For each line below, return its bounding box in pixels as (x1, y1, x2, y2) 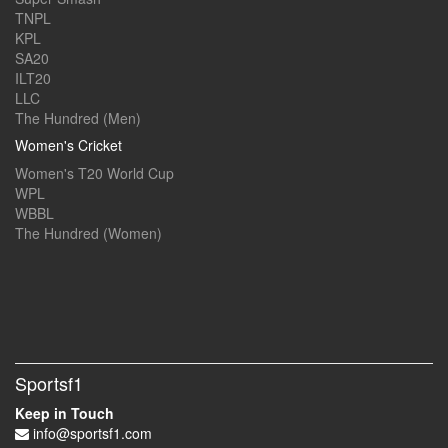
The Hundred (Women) (15, 223, 162, 244)
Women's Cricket (15, 135, 122, 156)
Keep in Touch (15, 403, 114, 424)
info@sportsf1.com (29, 423, 152, 444)
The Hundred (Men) (15, 108, 141, 129)
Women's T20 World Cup (15, 163, 174, 184)
